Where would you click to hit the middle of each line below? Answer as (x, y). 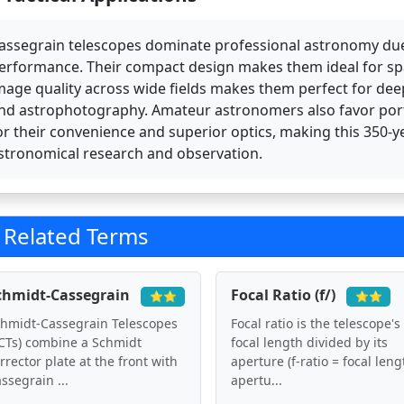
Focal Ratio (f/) (285, 295)
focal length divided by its (309, 342)
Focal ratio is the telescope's (315, 323)
